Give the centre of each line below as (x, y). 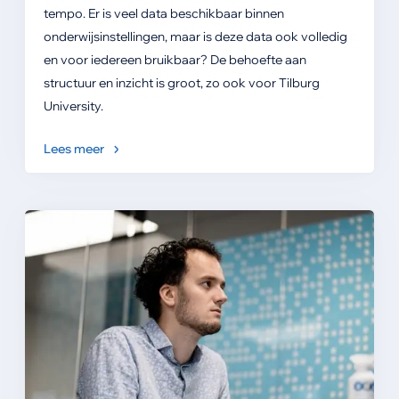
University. (73, 106)
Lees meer (73, 148)
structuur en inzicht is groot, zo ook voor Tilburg (181, 82)
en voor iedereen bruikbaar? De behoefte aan (175, 59)
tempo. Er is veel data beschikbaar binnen (163, 13)
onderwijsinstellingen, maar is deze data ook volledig (195, 36)
